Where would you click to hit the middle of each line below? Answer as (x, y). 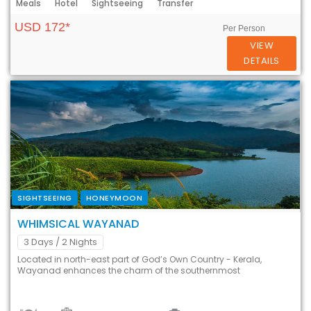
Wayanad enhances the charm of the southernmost (129, 270)
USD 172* (42, 27)
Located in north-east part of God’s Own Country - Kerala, (140, 259)
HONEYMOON (114, 197)
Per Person (244, 28)
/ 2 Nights (76, 242)
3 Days (39, 242)
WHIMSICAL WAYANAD (78, 224)
